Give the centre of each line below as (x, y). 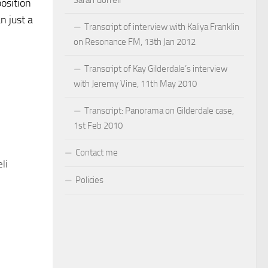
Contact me (97, 153)
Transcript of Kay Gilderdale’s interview (156, 69)
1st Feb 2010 (98, 126)
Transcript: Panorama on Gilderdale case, (159, 111)
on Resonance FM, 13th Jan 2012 (135, 42)
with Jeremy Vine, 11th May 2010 (135, 84)
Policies (89, 180)
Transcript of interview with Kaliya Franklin (162, 27)
